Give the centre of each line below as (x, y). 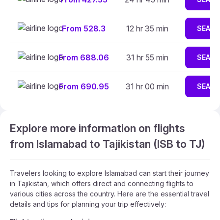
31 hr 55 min (147, 57)
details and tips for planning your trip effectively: (88, 204)
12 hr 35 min (147, 28)
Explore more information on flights (97, 128)
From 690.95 (84, 86)
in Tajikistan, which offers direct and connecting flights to (102, 183)
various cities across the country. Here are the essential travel (110, 194)
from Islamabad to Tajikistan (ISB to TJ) (108, 144)
